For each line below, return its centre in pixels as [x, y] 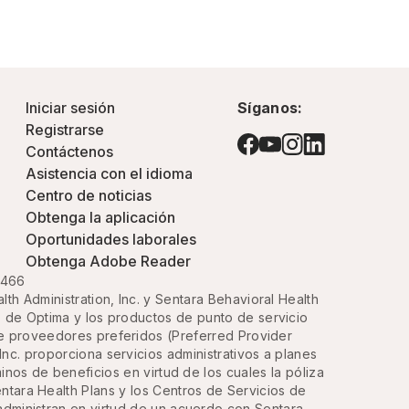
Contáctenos [69, 152]
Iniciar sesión [70, 108]
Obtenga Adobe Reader [108, 261]
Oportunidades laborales [110, 239]
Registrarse [64, 130]
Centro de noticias [88, 195]
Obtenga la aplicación [100, 217]
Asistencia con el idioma [109, 173]
